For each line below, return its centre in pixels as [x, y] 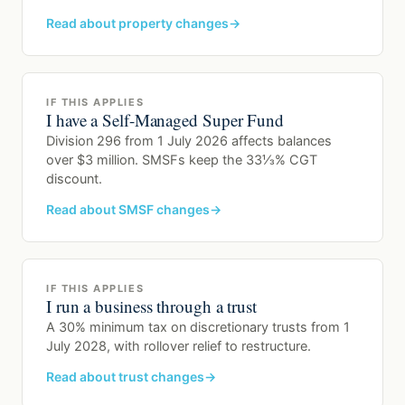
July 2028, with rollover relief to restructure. [179, 347]
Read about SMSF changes [128, 210]
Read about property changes [137, 24]
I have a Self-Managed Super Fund [165, 120]
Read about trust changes [125, 377]
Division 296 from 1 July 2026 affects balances [189, 141]
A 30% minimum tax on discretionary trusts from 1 [198, 328]
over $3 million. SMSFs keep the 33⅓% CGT [182, 160]
